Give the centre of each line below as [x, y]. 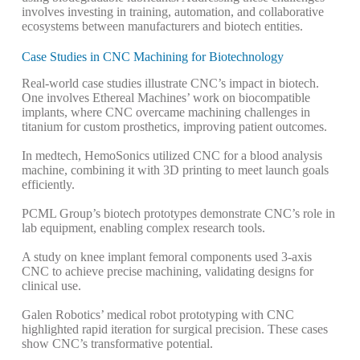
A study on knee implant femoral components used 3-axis [166, 256]
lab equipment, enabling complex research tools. [143, 227]
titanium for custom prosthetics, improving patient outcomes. [174, 126]
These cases [297, 329]
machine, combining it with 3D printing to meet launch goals [175, 170]
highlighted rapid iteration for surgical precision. [144, 329]
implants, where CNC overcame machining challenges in [166, 112]
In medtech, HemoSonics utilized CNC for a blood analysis [172, 155]
